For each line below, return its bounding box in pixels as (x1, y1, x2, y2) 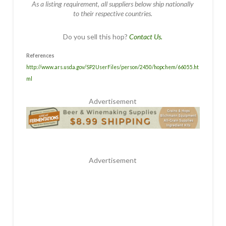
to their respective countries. (73, 9, 153, 18)
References (26, 52, 54, 59)
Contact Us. (129, 32, 163, 41)
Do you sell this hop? (63, 32, 130, 41)
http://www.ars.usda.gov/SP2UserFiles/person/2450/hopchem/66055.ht (26, 64, 199, 70)
